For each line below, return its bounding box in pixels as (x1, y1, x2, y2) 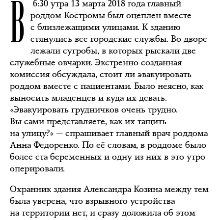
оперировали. (10, 163, 65, 174)
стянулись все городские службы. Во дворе (30, 33, 207, 45)
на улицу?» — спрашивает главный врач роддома (10, 127, 208, 139)
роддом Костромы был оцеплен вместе (30, 9, 192, 21)
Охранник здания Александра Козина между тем (10, 183, 209, 195)
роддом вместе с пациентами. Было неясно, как (10, 80, 203, 92)
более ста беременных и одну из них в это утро (10, 151, 205, 163)
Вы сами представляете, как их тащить (10, 115, 166, 127)
